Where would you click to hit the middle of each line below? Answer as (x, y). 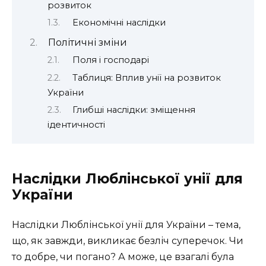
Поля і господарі (110, 60)
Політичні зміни (87, 42)
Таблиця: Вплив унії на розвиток (146, 77)
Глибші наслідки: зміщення (134, 110)
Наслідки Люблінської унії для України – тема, (126, 225)
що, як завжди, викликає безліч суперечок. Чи (128, 241)
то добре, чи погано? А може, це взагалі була (123, 257)
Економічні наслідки (119, 23)
